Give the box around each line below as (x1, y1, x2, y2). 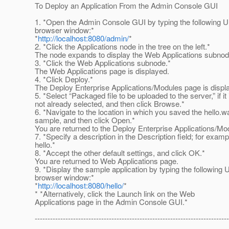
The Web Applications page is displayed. (31, 65, 169, 77)
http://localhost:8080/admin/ (38, 33, 129, 44)
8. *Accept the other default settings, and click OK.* (31, 147, 205, 158)
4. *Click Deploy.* (31, 74, 93, 85)
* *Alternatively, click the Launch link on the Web (31, 188, 195, 199)
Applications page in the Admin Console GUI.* (31, 196, 188, 208)
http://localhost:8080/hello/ (38, 180, 124, 191)
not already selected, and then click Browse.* (31, 98, 185, 109)
